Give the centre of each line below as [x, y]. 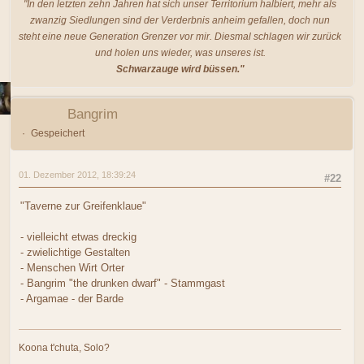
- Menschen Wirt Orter [72, 267]
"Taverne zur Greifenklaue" [83, 206]
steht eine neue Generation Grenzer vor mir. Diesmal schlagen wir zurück [180, 36]
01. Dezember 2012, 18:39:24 [77, 174]
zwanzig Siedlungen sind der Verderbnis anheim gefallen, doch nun [180, 20]
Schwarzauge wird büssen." [180, 69]
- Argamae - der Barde [72, 298]
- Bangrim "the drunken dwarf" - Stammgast [123, 283]
